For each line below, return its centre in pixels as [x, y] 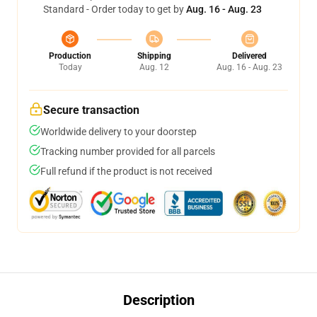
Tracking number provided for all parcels [128, 151]
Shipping [154, 56]
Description [158, 300]
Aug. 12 [154, 67]
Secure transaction [91, 110]
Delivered [249, 56]
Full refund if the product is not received [126, 171]
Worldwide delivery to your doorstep [119, 132]
